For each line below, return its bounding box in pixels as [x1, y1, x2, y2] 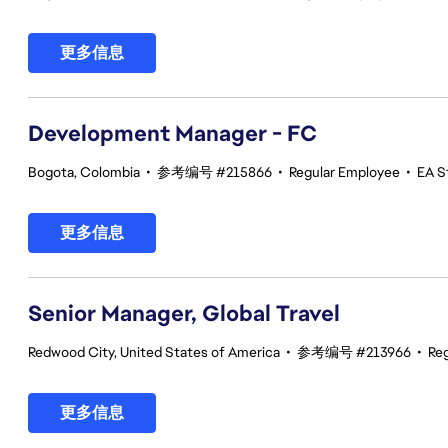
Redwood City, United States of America [28, 343, 280, 361]
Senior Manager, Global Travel [28, 299, 340, 328]
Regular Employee [289, 163, 400, 181]
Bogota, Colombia [28, 163, 140, 181]
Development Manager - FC [28, 119, 317, 148]
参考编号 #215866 [157, 163, 272, 181]
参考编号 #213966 [297, 343, 411, 361]
